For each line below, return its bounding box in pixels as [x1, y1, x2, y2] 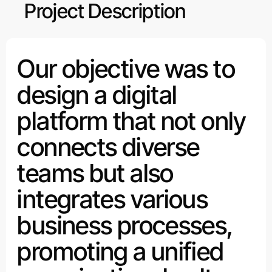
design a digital [17, 79, 177, 110]
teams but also [17, 157, 174, 188]
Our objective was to [17, 53, 235, 84]
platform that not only [17, 105, 246, 136]
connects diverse [17, 131, 200, 162]
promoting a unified [17, 236, 224, 267]
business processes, [17, 209, 233, 240]
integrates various [17, 183, 208, 214]
